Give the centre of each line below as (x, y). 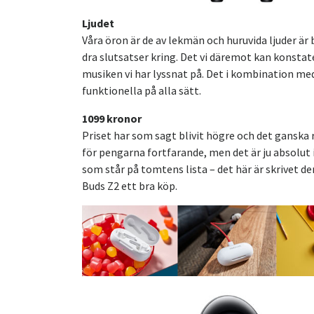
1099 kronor (112, 118)
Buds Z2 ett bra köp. (130, 185)
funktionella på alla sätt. (142, 90)
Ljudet (98, 23)
